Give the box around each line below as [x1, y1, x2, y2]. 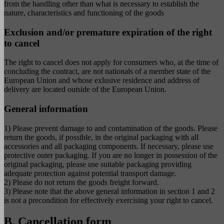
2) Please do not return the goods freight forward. [4, 177, 159, 186]
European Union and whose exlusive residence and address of [4, 76, 199, 85]
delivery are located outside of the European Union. [4, 85, 166, 94]
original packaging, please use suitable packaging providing [4, 159, 191, 168]
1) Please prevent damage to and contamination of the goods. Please [4, 123, 217, 132]
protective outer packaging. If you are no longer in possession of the [4, 150, 217, 159]
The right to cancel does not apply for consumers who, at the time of [4, 58, 218, 67]
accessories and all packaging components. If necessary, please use [4, 141, 213, 150]
